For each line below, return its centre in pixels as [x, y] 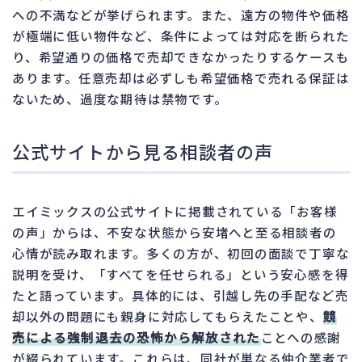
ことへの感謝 [301, 337]
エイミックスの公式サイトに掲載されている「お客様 [175, 210]
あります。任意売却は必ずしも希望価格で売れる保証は [181, 77]
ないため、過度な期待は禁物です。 [120, 98]
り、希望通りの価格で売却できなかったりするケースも [181, 56]
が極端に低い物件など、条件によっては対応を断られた [181, 35]
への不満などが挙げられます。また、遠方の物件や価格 [181, 14]
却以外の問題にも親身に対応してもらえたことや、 [168, 316]
